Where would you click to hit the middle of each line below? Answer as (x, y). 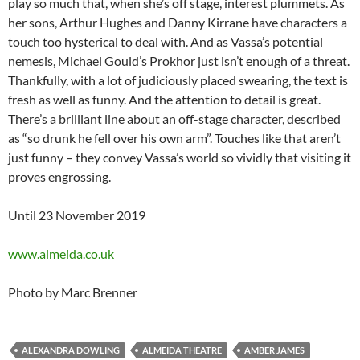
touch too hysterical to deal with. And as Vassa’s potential (166, 42)
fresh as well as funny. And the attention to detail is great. (164, 100)
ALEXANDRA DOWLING (71, 350)
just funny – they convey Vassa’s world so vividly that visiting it (180, 157)
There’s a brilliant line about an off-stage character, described (174, 119)
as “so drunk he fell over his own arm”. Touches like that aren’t (174, 138)
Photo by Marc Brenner (73, 292)
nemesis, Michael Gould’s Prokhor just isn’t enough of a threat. (179, 61)
